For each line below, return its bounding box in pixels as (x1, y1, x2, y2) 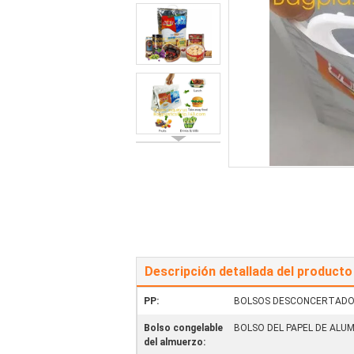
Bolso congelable (144, 322, 223, 333)
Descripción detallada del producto (145, 264, 352, 279)
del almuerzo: (144, 337, 205, 348)
